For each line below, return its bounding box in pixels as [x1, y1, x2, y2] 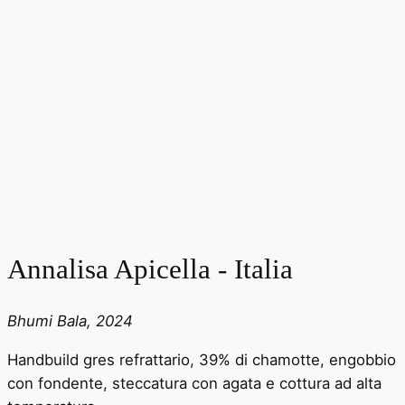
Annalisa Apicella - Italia [7, 253, 293, 286]
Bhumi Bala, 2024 [7, 312, 133, 331]
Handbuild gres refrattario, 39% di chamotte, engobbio [7, 350, 396, 369]
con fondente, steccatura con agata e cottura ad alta [7, 373, 381, 392]
